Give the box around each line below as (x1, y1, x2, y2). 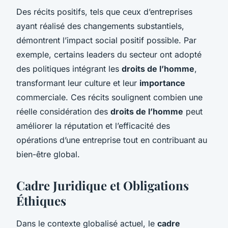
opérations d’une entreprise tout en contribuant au (16, 134, 207, 145)
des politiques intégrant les (16, 63, 122, 74)
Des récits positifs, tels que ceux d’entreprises (16, 6, 192, 17)
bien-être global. (16, 149, 80, 159)
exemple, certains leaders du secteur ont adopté (16, 49, 202, 60)
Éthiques (16, 192, 66, 209)
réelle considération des (16, 106, 110, 117)
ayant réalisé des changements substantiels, (16, 20, 184, 31)
